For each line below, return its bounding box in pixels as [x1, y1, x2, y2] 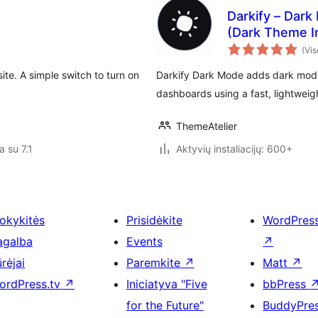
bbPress [263, 277, 310, 291]
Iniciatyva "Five [126, 277, 207, 291]
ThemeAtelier [176, 120, 237, 132]
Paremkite [126, 256, 184, 270]
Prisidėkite [126, 213, 182, 227]
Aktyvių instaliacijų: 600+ [176, 143, 292, 155]
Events [126, 234, 163, 248]
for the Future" [126, 298, 204, 312]
